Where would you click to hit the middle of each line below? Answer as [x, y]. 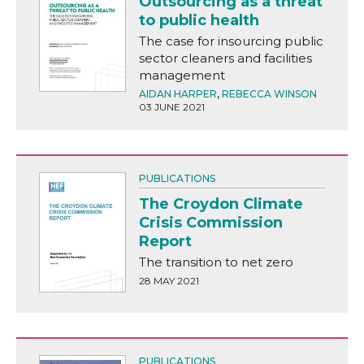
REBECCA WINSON [269, 94]
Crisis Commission [210, 223]
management [182, 76]
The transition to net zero [216, 262]
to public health [199, 21]
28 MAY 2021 [169, 281]
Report [165, 242]
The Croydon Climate [221, 204]
